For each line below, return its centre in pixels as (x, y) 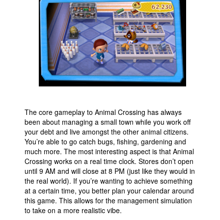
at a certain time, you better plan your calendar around (109, 191)
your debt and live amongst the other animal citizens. (107, 132)
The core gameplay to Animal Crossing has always (103, 112)
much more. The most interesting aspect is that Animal (109, 151)
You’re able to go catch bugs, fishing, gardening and (105, 141)
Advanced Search (36, 96)
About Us (31, 30)
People (28, 14)
